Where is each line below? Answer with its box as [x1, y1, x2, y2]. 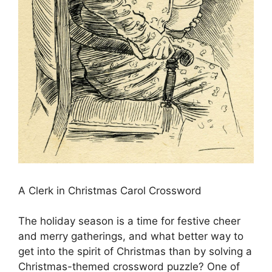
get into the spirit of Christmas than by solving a [18, 245, 252, 257]
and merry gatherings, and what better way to [18, 230, 243, 242]
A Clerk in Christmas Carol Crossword [18, 184, 202, 197]
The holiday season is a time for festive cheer [18, 215, 240, 227]
